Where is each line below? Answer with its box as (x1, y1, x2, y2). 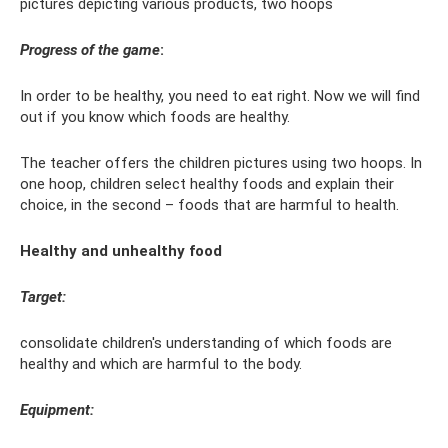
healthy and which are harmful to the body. (20, 355, 302, 374)
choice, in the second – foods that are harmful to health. (20, 196, 399, 215)
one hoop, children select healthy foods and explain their (20, 175, 394, 194)
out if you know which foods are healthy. (20, 108, 290, 127)
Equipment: (20, 401, 94, 420)
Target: (20, 288, 66, 307)
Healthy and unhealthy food (20, 242, 222, 261)
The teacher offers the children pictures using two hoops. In (20, 154, 422, 173)
